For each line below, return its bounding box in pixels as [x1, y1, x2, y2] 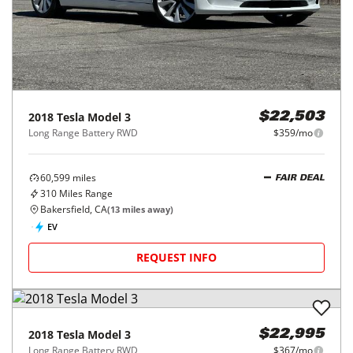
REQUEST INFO [136, 250, 217, 265]
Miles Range [57, 187, 113, 200]
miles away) [120, 203, 173, 215]
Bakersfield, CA [40, 203, 107, 216]
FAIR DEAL [275, 173, 325, 183]
